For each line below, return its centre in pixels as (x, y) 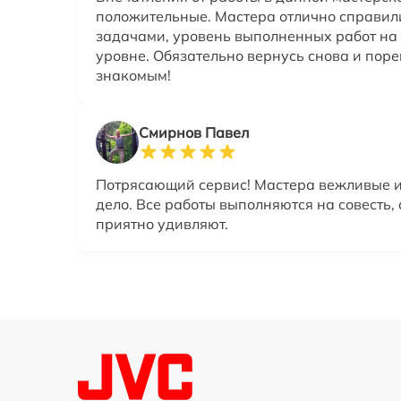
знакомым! (133, 75)
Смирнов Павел (194, 132)
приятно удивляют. (162, 224)
